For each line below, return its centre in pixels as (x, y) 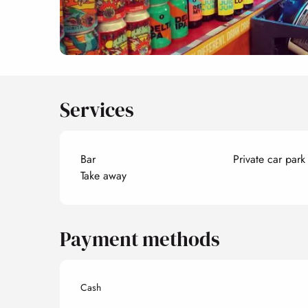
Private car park (269, 159)
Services (97, 110)
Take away (104, 175)
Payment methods (140, 239)
